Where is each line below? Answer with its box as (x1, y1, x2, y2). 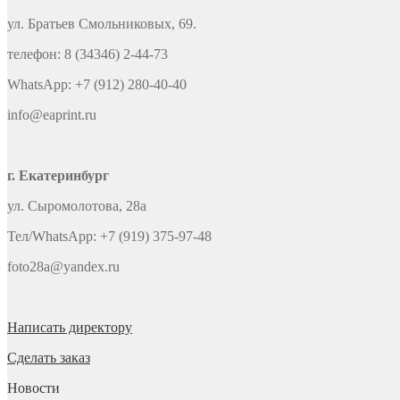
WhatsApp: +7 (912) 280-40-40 (7, 77, 187, 93)
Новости (7, 380, 60, 396)
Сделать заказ (7, 350, 90, 366)
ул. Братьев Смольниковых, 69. (7, 16, 196, 32)
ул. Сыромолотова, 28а (7, 198, 146, 214)
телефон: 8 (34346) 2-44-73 (7, 46, 168, 62)
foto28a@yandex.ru (7, 259, 120, 275)
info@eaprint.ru (7, 107, 96, 123)
